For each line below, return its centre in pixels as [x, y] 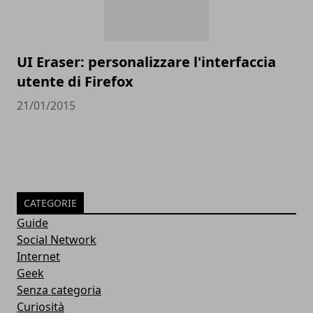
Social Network [57, 239]
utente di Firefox [75, 81]
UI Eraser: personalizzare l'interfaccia [146, 61]
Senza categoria [59, 290]
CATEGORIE [50, 203]
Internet [38, 256]
